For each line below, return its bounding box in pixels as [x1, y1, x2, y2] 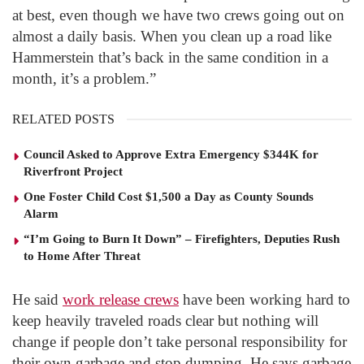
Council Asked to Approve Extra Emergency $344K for [24, 148, 318, 162]
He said [12, 291, 63, 309]
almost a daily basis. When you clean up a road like [12, 28, 331, 45]
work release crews [63, 291, 179, 309]
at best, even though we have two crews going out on [12, 6, 344, 24]
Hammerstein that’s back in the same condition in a [12, 49, 328, 67]
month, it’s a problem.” [12, 70, 156, 88]
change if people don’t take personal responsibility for [12, 333, 347, 351]
